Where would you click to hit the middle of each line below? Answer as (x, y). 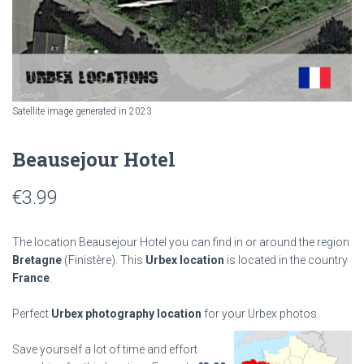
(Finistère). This (104, 260)
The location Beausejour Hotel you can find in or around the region (181, 242)
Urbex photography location (126, 314)
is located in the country (286, 260)
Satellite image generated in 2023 (82, 111)
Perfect (32, 314)
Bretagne (37, 260)
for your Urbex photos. (260, 314)
